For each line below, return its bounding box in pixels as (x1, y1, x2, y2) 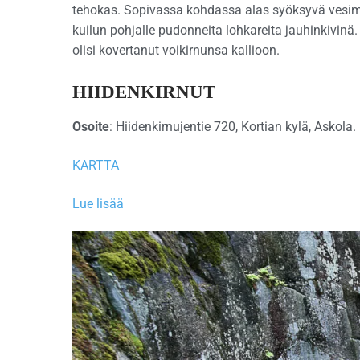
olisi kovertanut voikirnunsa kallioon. (72, 42, 280, 58)
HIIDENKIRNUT (72, 82, 215, 103)
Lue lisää (72, 195, 124, 211)
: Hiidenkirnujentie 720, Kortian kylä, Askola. (109, 119, 356, 135)
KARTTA (72, 157, 119, 174)
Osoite (72, 119, 109, 135)
